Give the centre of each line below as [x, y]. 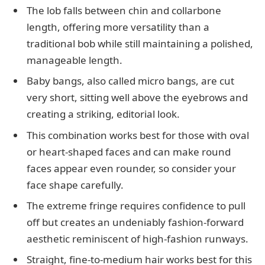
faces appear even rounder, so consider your [131, 168]
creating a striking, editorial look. [103, 114]
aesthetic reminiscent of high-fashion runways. [138, 238]
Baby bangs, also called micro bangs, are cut [130, 81]
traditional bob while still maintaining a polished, [140, 43]
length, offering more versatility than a [118, 27]
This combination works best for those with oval [138, 135]
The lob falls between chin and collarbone [124, 10]
